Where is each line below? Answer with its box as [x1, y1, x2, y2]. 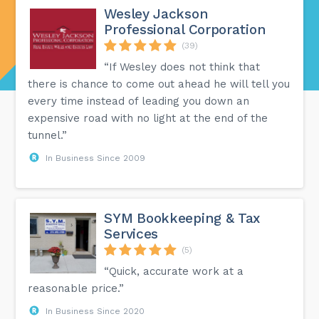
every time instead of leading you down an [28, 94, 250, 108]
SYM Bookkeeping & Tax [104, 209, 261, 226]
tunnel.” [28, 128, 68, 142]
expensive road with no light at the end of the [28, 111, 268, 125]
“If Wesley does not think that [104, 60, 261, 73]
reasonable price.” [28, 281, 125, 295]
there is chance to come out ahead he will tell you [28, 77, 291, 90]
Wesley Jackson [104, 5, 209, 22]
